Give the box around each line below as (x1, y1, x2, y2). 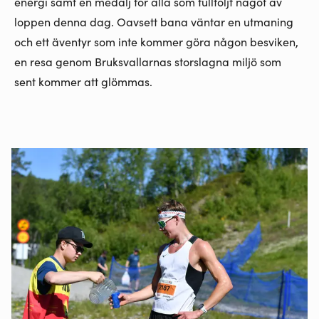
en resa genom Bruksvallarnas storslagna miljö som (14, 53, 281, 70)
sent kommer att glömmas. (14, 73, 152, 90)
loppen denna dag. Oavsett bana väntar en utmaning (14, 14, 293, 30)
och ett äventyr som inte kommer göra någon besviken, (14, 33, 298, 50)
